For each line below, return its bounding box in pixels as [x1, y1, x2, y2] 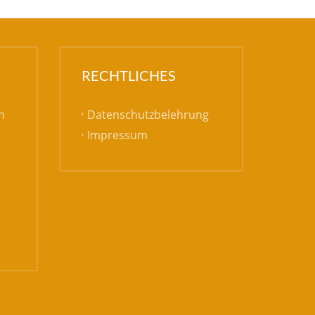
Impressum [86, 127, 148, 143]
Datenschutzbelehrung [86, 106, 209, 122]
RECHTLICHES [81, 66, 176, 84]
